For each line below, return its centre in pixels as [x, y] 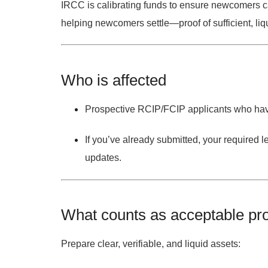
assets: [224, 243]
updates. [103, 158]
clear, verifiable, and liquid [153, 243]
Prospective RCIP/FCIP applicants [158, 109]
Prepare [79, 243]
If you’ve [104, 140]
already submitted [160, 140]
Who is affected [114, 80]
